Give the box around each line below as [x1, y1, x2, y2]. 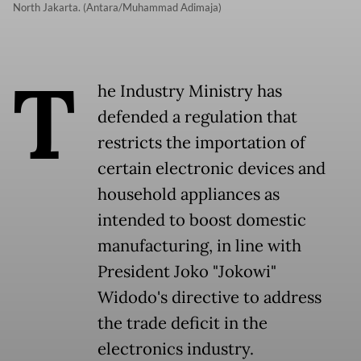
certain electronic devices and [98, 158, 326, 180]
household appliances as [98, 184, 280, 205]
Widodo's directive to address [98, 287, 322, 309]
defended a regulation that [98, 106, 297, 128]
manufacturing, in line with [98, 235, 301, 257]
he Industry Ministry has [98, 81, 282, 102]
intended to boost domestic [98, 210, 306, 231]
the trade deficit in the [98, 313, 268, 334]
